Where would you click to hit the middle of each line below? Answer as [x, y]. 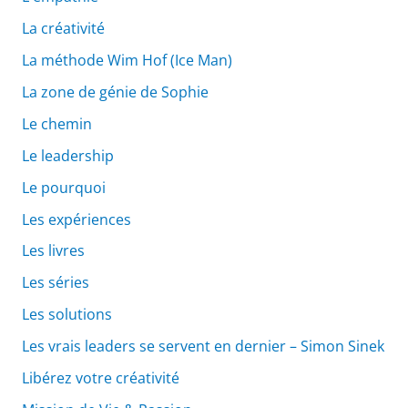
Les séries [55, 283]
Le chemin [56, 123]
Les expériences [76, 219]
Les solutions [66, 315]
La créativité [63, 29]
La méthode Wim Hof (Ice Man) [127, 61]
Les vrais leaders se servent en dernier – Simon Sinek [203, 346]
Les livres [53, 251]
